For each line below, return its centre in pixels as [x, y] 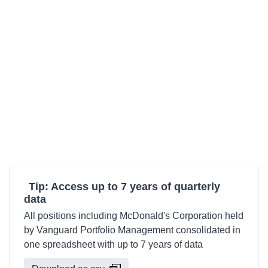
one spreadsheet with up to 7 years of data [113, 244]
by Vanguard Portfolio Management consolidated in [132, 230]
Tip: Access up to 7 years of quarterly [124, 187]
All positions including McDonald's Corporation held [134, 216]
